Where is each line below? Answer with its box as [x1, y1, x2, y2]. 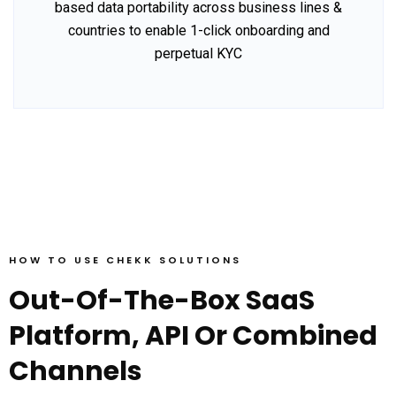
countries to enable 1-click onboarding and [67, 22, 330, 40]
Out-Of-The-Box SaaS [9, 282, 315, 320]
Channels [9, 353, 142, 391]
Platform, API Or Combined [9, 317, 377, 355]
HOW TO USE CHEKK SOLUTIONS [9, 253, 241, 268]
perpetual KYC [155, 45, 242, 63]
